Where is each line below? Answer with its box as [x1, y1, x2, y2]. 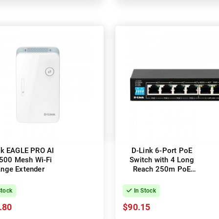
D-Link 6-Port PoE [131, 146, 193, 155]
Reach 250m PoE [132, 165, 191, 174]
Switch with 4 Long [130, 155, 194, 165]
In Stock [132, 187, 156, 195]
